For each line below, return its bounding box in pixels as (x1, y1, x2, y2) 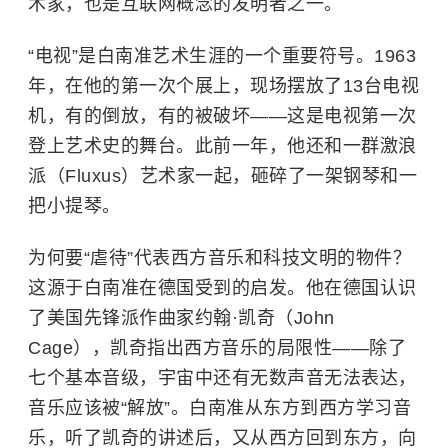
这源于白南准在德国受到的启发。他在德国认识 (28, 278, 417, 298)
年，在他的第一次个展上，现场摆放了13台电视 (28, 76, 419, 96)
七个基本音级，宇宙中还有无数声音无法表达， (28, 368, 417, 388)
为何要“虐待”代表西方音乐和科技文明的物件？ (28, 248, 411, 268)
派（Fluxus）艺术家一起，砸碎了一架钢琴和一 (28, 166, 417, 186)
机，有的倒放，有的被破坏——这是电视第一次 (28, 106, 417, 126)
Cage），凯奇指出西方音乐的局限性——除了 (28, 338, 406, 358)
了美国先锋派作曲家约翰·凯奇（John (28, 308, 335, 328)
